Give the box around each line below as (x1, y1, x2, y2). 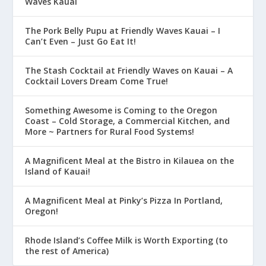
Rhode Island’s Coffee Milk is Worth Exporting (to (25, 234, 229, 246)
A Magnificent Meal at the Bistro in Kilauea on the (25, 154, 235, 166)
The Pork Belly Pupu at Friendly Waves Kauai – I (25, 24, 221, 36)
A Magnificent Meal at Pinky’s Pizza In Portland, (25, 194, 223, 206)
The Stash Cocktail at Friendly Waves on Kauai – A (25, 64, 233, 76)
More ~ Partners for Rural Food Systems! (25, 125, 195, 137)
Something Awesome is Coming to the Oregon (25, 104, 218, 116)
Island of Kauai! (25, 165, 91, 177)
